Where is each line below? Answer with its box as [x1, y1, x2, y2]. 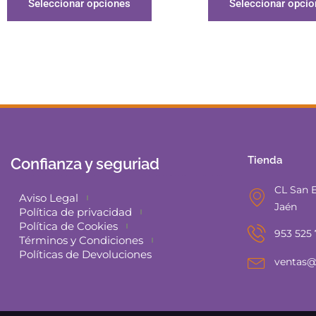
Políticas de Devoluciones [19, 247, 152, 261]
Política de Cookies [19, 219, 118, 233]
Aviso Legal [19, 190, 78, 205]
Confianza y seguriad [11, 154, 159, 173]
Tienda [248, 153, 282, 166]
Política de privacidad [19, 205, 132, 219]
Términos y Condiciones [19, 233, 143, 247]
